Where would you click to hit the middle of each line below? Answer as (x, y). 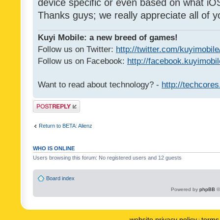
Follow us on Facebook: (82, 61)
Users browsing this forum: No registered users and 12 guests (107, 158)
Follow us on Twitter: (77, 49)
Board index (60, 178)
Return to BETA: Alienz (66, 125)
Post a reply (47, 103)
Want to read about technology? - (100, 85)
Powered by (185, 189)
